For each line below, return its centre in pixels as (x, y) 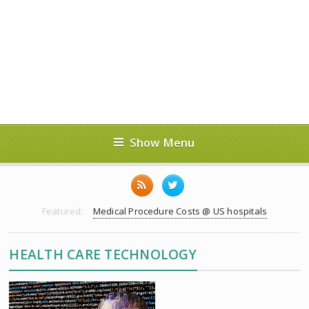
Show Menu (162, 142)
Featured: (62, 211)
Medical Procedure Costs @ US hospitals (180, 211)
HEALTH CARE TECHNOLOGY (103, 254)
